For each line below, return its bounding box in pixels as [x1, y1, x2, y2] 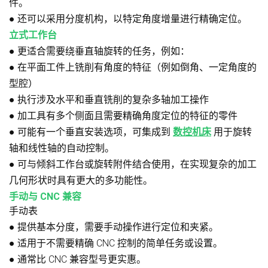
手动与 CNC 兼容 [9, 191, 81, 203]
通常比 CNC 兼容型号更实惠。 [17, 254, 146, 266]
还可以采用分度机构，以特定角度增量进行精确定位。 [17, 13, 247, 25]
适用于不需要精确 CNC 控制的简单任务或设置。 [17, 237, 223, 249]
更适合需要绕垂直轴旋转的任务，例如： [17, 45, 190, 57]
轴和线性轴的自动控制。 [9, 142, 114, 154]
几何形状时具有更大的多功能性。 [9, 175, 153, 187]
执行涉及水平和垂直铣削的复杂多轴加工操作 [17, 94, 209, 106]
